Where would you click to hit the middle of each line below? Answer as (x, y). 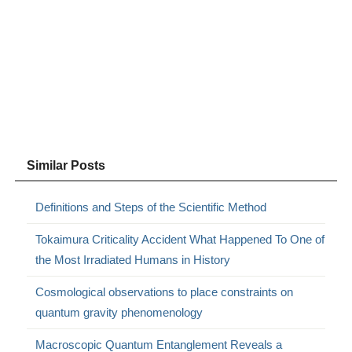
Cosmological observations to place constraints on (165, 292)
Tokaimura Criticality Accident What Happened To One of (180, 240)
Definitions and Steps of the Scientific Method (151, 207)
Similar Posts (66, 166)
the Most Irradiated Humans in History (133, 260)
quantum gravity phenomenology (119, 313)
